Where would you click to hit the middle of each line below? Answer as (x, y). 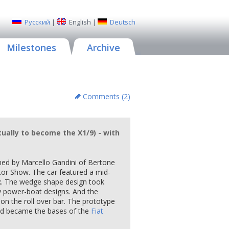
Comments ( (103, 96)
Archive (104, 48)
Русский (37, 22)
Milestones (31, 48)
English (80, 22)
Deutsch (123, 22)
